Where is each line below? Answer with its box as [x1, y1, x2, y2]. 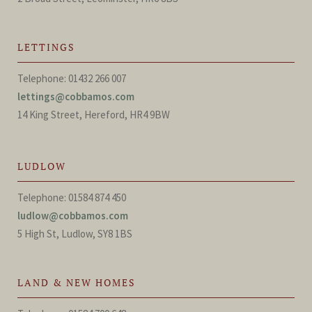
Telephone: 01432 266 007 [17, 72, 126, 85]
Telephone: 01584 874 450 [17, 191, 126, 204]
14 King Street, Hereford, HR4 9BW [17, 108, 170, 121]
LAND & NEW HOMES [17, 276, 136, 289]
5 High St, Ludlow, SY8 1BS [17, 227, 132, 240]
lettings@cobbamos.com [17, 90, 134, 103]
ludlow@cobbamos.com [17, 209, 128, 222]
